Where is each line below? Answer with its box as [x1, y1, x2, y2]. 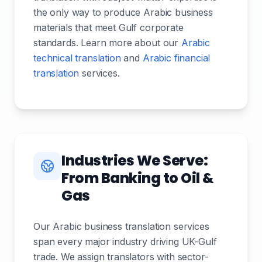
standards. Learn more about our [33, 37, 181, 49]
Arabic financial [142, 52, 211, 64]
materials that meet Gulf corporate [33, 22, 184, 33]
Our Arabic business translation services [33, 220, 209, 232]
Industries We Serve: [61, 151, 208, 170]
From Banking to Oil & [61, 168, 214, 188]
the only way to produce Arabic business [33, 6, 213, 18]
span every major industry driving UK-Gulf [33, 236, 217, 247]
